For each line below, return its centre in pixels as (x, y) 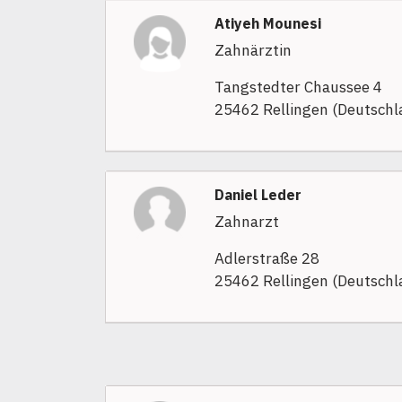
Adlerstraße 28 (267, 259)
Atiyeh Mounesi (267, 24)
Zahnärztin (253, 51)
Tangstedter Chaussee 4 (298, 87)
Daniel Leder (258, 195)
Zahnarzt (246, 222)
